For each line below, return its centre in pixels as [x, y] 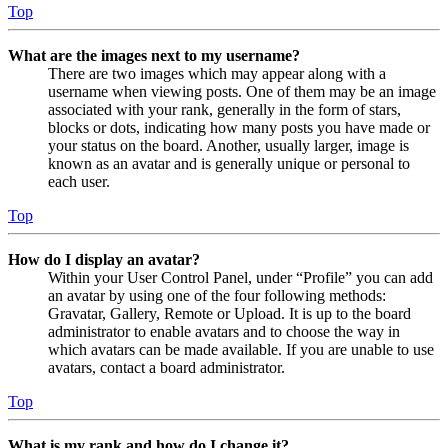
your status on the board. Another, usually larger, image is [228, 145]
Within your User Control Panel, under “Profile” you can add [240, 277]
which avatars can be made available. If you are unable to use [241, 349]
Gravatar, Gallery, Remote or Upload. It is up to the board [229, 313]
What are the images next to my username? [154, 55]
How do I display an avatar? [104, 259]
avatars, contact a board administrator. [166, 367]
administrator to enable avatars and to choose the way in [224, 331]
